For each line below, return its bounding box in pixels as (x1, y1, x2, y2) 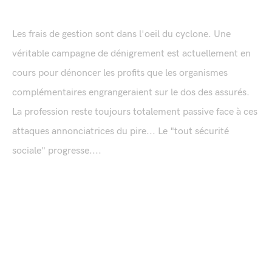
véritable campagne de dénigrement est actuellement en (12, 48, 251, 60)
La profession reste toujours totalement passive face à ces (12, 106, 257, 118)
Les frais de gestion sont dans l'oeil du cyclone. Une (12, 29, 231, 41)
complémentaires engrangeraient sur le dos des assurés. (12, 87, 250, 99)
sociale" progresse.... (12, 145, 101, 157)
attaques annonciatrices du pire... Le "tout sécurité (12, 126, 229, 138)
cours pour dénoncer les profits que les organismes (12, 67, 228, 80)
